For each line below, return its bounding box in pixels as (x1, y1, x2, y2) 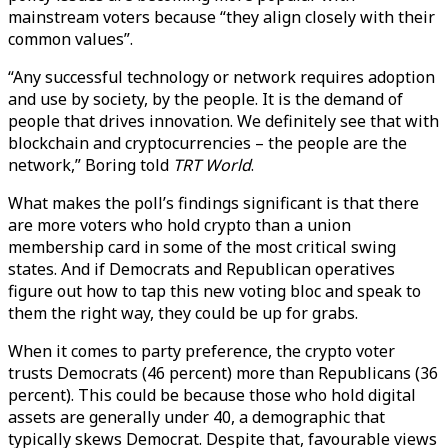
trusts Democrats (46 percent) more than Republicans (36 (8, 362, 438, 384)
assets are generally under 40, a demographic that (8, 406, 385, 428)
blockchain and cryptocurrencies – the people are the (8, 132, 407, 154)
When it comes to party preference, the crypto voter (8, 340, 395, 362)
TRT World (173, 154, 251, 176)
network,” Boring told (8, 154, 173, 176)
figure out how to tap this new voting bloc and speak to (8, 280, 421, 302)
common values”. (8, 28, 133, 50)
